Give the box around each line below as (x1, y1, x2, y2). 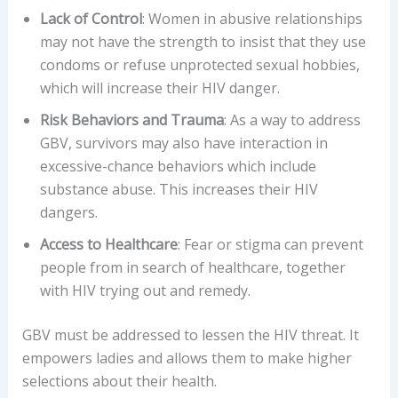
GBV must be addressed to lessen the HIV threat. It (21, 324, 359, 345)
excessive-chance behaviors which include (39, 155, 316, 176)
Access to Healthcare (39, 234, 178, 254)
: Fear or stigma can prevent (177, 234, 363, 254)
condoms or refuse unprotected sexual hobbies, (39, 54, 360, 75)
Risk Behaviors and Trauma (39, 109, 224, 130)
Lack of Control (39, 8, 142, 28)
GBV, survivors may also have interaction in (39, 132, 328, 153)
